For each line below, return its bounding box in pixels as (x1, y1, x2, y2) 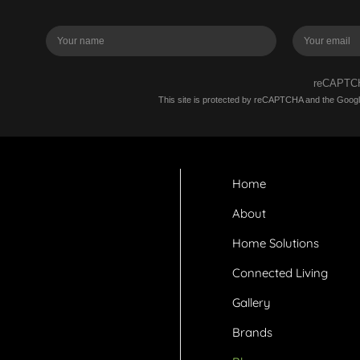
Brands (232, 325, 272, 341)
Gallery (232, 295, 271, 311)
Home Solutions (232, 235, 319, 252)
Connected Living (232, 265, 328, 281)
